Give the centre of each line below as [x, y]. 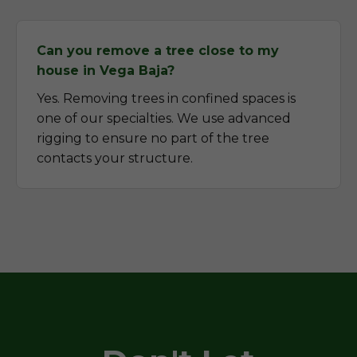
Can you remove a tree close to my [158, 51]
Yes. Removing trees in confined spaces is [166, 98]
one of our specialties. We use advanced [164, 118]
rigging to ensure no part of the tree [153, 138]
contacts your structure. [115, 158]
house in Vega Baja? [106, 71]
